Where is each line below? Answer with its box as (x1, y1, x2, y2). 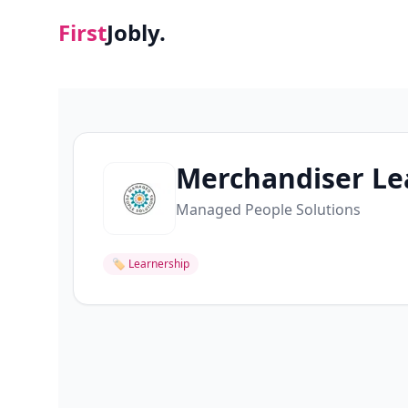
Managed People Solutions (176, 199, 361, 219)
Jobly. (107, 17, 166, 47)
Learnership (128, 256, 189, 271)
